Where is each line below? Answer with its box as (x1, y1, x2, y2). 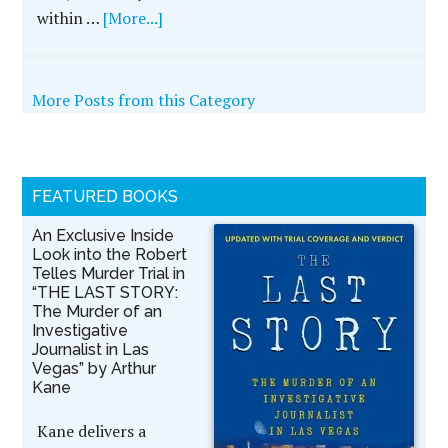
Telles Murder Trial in (32, 264, 186, 283)
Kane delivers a (37, 420, 147, 442)
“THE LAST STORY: (32, 283, 179, 302)
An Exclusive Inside (32, 226, 175, 245)
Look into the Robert (32, 245, 188, 264)
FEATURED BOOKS (32, 187, 179, 206)
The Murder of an (32, 302, 163, 321)
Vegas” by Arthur (32, 359, 157, 378)
